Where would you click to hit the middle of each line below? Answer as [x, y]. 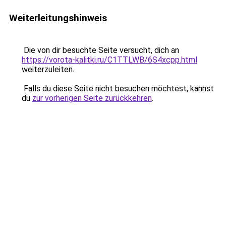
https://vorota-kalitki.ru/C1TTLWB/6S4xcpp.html [109, 60]
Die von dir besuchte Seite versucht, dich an [100, 50]
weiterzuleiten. [48, 69]
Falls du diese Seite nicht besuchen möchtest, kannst [118, 89]
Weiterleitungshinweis [58, 18]
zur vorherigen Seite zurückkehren [92, 98]
